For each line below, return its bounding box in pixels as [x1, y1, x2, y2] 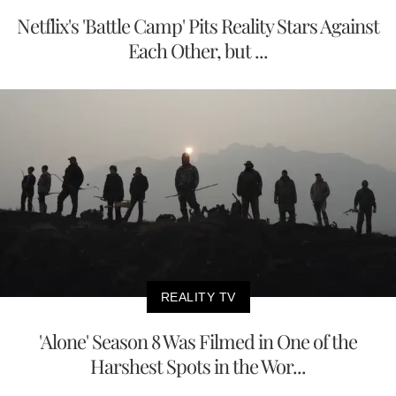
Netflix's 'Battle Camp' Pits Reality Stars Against [17, 12, 379, 40]
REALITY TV [160, 289, 236, 304]
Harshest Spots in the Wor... [90, 352, 306, 379]
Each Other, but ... [128, 37, 268, 65]
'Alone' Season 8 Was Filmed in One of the [39, 327, 357, 354]
